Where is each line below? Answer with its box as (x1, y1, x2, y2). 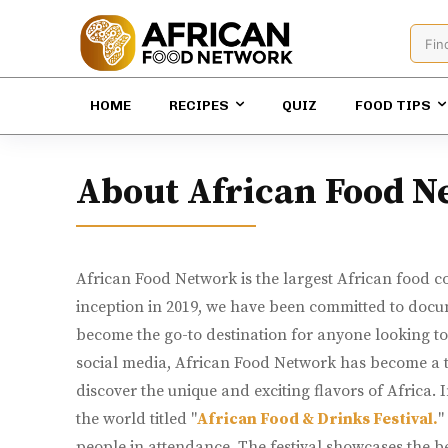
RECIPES (169, 97, 229, 115)
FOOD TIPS (355, 97, 431, 115)
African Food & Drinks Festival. (197, 409, 438, 430)
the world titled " (76, 409, 197, 430)
